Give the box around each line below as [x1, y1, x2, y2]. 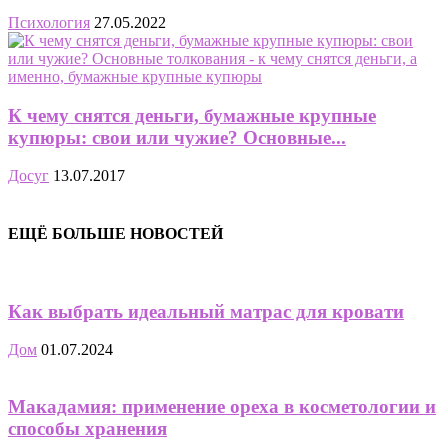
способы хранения [8, 417, 167, 439]
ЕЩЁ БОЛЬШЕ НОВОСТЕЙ [8, 224, 223, 242]
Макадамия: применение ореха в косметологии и [8, 395, 436, 417]
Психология [8, 13, 90, 31]
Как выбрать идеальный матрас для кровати [8, 300, 404, 322]
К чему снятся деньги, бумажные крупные [8, 104, 376, 126]
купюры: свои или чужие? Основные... [8, 126, 346, 148]
